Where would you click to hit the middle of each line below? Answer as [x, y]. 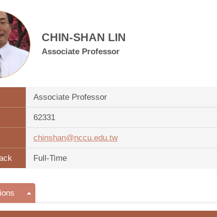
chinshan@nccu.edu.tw [76, 138]
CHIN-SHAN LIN [84, 37]
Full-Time [50, 158]
